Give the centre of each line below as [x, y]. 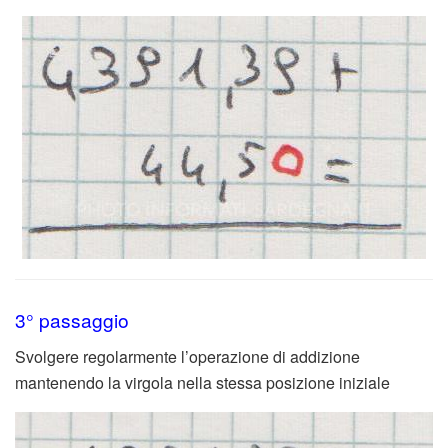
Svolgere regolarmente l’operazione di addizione [187, 356]
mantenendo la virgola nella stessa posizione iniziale [202, 382]
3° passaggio [72, 319]
